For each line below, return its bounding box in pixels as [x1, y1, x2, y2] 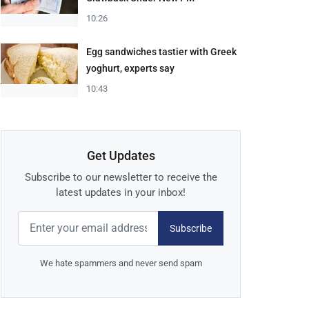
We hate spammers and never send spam [39, 258, 202, 269]
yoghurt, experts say [86, 63, 175, 74]
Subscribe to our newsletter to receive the [24, 171, 217, 184]
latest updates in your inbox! [56, 186, 186, 199]
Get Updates [86, 148, 155, 163]
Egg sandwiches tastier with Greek [86, 46, 237, 58]
